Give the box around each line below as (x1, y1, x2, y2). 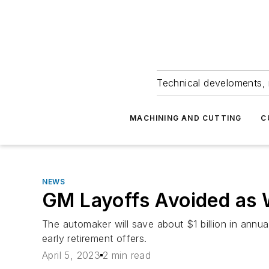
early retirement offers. (42, 232, 147, 244)
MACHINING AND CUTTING (130, 113, 242, 122)
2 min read (103, 249, 151, 262)
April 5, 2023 (42, 249, 101, 262)
